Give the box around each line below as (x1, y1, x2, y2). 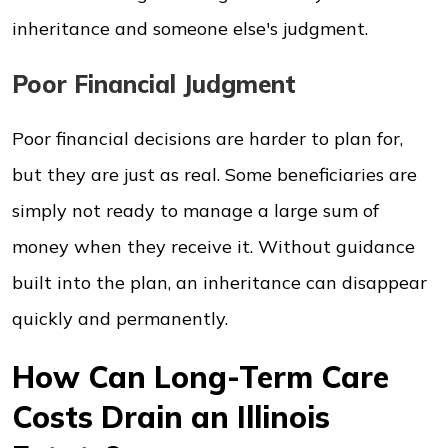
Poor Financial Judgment (12, 69, 296, 99)
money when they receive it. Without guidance (12, 235, 415, 258)
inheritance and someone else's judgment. (12, 17, 368, 40)
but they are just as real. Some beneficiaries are (12, 163, 417, 186)
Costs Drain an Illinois (12, 398, 330, 436)
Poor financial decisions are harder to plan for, (12, 127, 403, 150)
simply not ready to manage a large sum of (12, 199, 379, 222)
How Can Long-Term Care (12, 358, 389, 396)
